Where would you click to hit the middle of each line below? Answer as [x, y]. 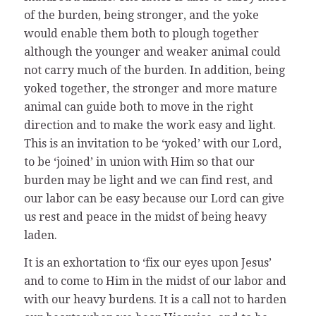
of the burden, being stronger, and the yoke [141, 15]
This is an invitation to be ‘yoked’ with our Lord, [152, 143]
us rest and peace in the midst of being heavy [145, 217]
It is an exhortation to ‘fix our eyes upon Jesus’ [147, 263]
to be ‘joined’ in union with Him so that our [139, 162]
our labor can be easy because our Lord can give [154, 198]
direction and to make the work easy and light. [150, 125]
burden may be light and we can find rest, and [148, 180]
